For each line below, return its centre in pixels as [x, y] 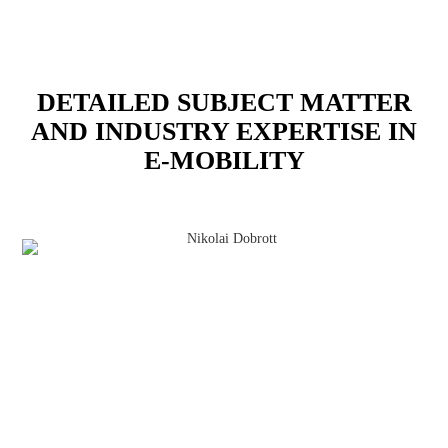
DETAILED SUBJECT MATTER [224, 101]
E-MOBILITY [224, 159]
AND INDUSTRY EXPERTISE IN [224, 130]
